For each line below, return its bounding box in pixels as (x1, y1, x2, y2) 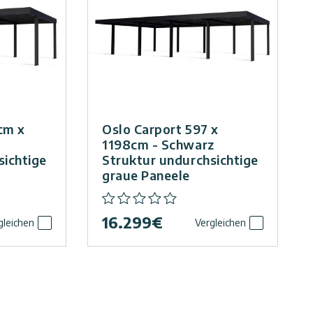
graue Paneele (101, 167, 190, 184)
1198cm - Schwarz (101, 136, 214, 153)
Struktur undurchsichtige (101, 152, 259, 168)
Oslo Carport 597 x (101, 121, 219, 138)
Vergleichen (194, 216, 246, 228)
